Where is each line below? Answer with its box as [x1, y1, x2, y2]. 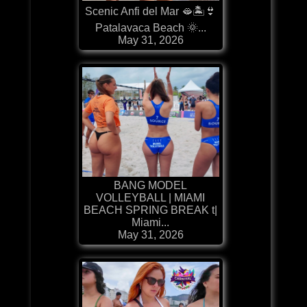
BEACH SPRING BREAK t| [84, 204, 218, 216]
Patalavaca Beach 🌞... [95, 21, 206, 34]
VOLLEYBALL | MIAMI [96, 191, 206, 204]
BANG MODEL [114, 179, 188, 191]
